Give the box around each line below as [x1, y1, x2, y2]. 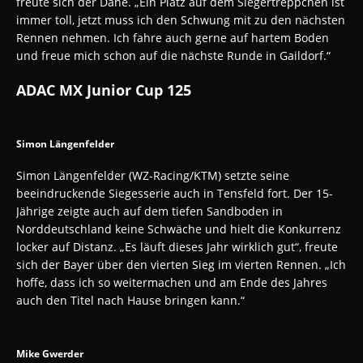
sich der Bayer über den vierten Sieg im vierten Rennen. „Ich [16, 256, 346, 272]
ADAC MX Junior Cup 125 [16, 79, 191, 100]
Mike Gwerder [16, 346, 83, 361]
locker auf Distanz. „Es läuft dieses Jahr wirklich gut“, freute [16, 238, 338, 254]
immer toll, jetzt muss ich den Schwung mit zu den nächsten [16, 11, 345, 28]
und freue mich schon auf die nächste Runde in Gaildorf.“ [16, 47, 331, 63]
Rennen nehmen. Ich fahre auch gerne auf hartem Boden [16, 29, 329, 45]
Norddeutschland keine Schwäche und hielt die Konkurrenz [16, 220, 341, 237]
